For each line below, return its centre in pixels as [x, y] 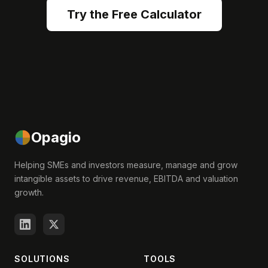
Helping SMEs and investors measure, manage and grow [126, 165]
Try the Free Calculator [134, 14]
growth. [29, 192]
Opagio [56, 137]
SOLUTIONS [42, 259]
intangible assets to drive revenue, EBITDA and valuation [126, 179]
